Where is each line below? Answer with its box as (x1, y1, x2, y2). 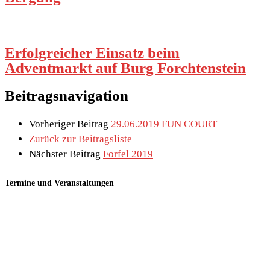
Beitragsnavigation (5, 87, 128, 105)
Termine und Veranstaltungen (5, 178, 114, 188)
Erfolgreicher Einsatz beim (5, 44, 180, 62)
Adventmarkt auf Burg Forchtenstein (5, 59, 246, 77)
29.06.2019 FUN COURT (111, 118, 217, 130)
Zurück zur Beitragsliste (29, 133, 132, 145)
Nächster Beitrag (29, 148, 101, 160)
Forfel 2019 (103, 148, 153, 160)
